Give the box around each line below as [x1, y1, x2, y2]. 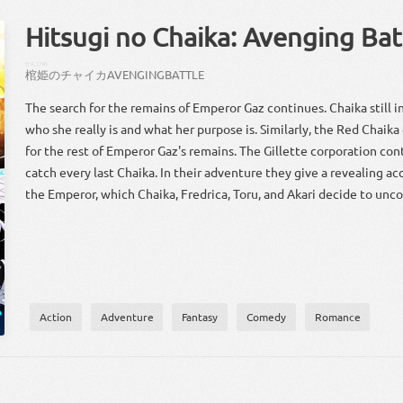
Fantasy [182, 309, 219, 325]
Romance [314, 309, 361, 325]
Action [39, 309, 72, 325]
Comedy [246, 309, 286, 325]
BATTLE [165, 67, 205, 83]
